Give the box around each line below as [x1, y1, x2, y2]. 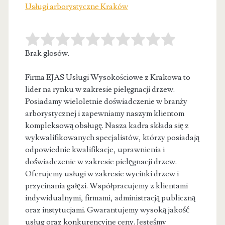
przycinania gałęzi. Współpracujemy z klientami [25, 180, 188, 191]
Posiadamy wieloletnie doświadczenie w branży [25, 96, 187, 106]
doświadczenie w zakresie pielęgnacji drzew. [25, 156, 177, 167]
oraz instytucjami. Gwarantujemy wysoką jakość [25, 204, 189, 215]
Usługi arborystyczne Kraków [25, 1, 128, 12]
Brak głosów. [25, 48, 69, 58]
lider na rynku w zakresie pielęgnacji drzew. [25, 84, 175, 94]
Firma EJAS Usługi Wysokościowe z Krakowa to [25, 72, 190, 82]
